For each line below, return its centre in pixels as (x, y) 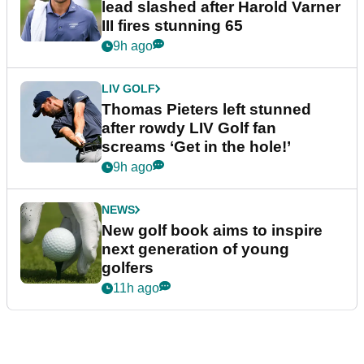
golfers (128, 268)
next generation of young (195, 249)
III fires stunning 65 (172, 26)
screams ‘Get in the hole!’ (196, 147)
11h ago (136, 288)
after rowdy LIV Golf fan (189, 128)
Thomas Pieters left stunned (206, 110)
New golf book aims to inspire (212, 231)
